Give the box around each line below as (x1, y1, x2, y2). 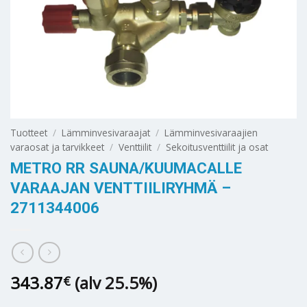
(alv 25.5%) (75, 271, 157, 294)
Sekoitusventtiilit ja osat (166, 140, 269, 153)
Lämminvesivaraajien (164, 125, 258, 139)
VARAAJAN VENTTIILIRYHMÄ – (10, 179, 231, 197)
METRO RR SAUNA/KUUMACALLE (10, 159, 242, 177)
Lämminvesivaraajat (62, 125, 151, 139)
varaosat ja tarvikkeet (10, 140, 104, 153)
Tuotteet (10, 125, 47, 139)
